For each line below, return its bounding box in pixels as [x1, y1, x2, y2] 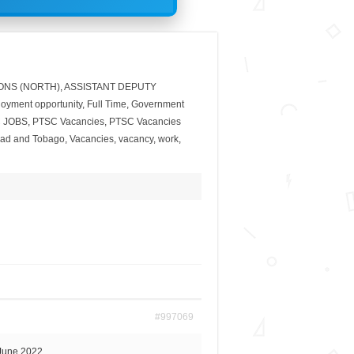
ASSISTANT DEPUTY [63, 81, 156, 93]
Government [130, 99, 184, 111]
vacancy [118, 134, 153, 145]
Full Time [86, 99, 126, 111]
